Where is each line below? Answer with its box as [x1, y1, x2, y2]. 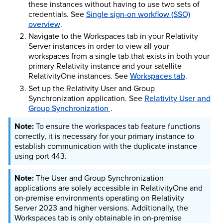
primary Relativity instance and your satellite [28, 60, 182, 72]
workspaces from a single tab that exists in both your [28, 50, 210, 62]
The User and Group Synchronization [35, 172, 164, 184]
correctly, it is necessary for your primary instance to [14, 130, 194, 142]
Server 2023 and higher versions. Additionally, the [14, 202, 188, 214]
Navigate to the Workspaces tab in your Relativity [28, 30, 198, 42]
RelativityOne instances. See [28, 70, 130, 82]
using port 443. [14, 150, 67, 162]
